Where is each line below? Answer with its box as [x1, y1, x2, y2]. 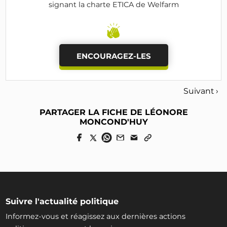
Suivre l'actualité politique [6, 196, 119, 206]
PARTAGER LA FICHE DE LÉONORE [39, 107, 188, 117]
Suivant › [183, 86, 218, 96]
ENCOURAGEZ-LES [76, 51, 151, 61]
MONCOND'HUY [79, 117, 148, 127]
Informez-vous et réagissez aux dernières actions [6, 211, 186, 221]
